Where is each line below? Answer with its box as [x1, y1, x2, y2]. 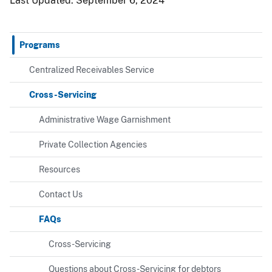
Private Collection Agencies [39, 140, 147, 150]
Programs [19, 39, 60, 50]
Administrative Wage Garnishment [39, 115, 171, 125]
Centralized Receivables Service [29, 65, 154, 75]
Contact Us [39, 189, 83, 200]
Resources [39, 165, 80, 175]
